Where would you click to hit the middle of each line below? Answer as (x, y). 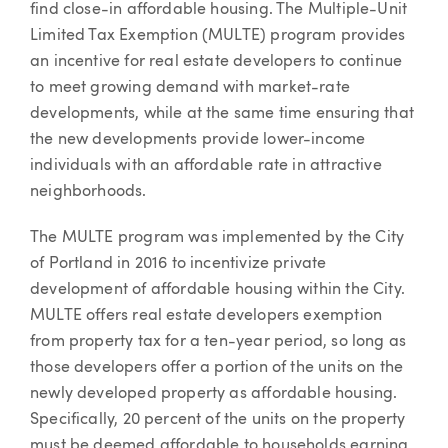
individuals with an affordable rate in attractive (206, 166)
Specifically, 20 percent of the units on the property (218, 419)
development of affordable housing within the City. (217, 289)
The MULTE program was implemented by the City (217, 237)
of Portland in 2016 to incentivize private (178, 263)
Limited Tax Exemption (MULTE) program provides (218, 36)
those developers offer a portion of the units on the (217, 367)
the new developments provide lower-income (198, 140)
